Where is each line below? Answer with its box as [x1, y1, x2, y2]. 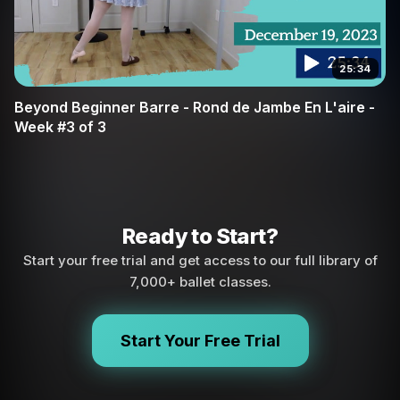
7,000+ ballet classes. [129, 273, 271, 291]
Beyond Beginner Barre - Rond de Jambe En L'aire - [14, 98, 375, 117]
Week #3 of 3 [14, 118, 106, 137]
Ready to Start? [122, 223, 278, 250]
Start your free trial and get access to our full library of [22, 252, 378, 270]
